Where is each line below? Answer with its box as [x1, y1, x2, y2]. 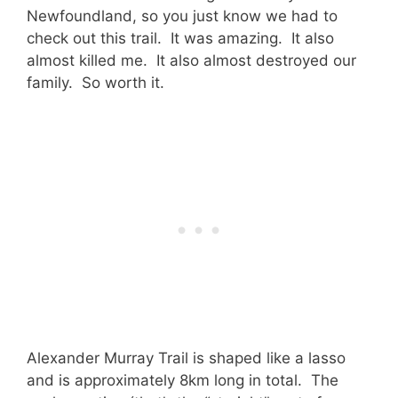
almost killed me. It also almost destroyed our [27, 51, 356, 69]
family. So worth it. [27, 73, 164, 92]
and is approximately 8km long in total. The [27, 371, 338, 390]
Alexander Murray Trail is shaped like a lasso [27, 349, 346, 368]
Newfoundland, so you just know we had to [27, 6, 338, 25]
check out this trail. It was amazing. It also [27, 28, 334, 47]
